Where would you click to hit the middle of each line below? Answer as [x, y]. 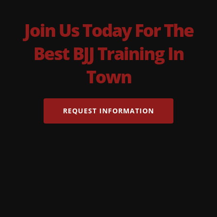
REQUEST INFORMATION [108, 110]
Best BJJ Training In [108, 53]
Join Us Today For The [108, 30]
